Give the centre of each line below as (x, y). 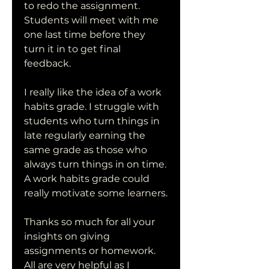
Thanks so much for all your (89, 222)
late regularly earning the (85, 135)
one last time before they (85, 35)
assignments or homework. (90, 251)
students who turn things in (92, 121)
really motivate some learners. (96, 193)
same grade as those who (86, 150)
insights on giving (67, 236)
